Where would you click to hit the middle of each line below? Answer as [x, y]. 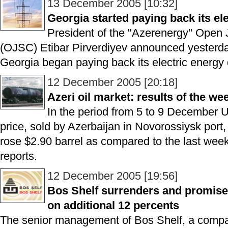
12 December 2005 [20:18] [112, 82]
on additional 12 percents [113, 205]
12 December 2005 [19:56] [112, 176]
